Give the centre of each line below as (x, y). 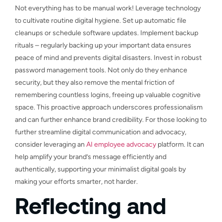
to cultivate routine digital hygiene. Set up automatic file (101, 20)
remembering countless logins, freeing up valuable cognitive (108, 95)
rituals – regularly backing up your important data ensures (103, 45)
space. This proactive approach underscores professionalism (109, 107)
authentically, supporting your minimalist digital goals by (100, 169)
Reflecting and (91, 205)
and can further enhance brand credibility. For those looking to (111, 119)
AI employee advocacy (121, 144)
